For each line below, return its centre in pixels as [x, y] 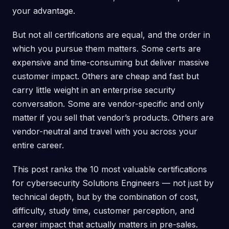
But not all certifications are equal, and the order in [111, 35]
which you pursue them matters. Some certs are [107, 49]
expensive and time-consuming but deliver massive [111, 63]
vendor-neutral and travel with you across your [105, 132]
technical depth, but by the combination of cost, [106, 197]
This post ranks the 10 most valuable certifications [110, 169]
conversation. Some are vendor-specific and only [108, 104]
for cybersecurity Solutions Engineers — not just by [113, 183]
